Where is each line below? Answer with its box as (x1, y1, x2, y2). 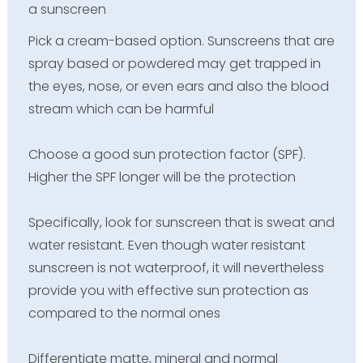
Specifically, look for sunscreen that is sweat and (28, 213, 335, 233)
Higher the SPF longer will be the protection (28, 168, 296, 187)
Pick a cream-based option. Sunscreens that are (28, 32, 335, 51)
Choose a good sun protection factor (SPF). (28, 145, 305, 164)
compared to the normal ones (28, 304, 220, 323)
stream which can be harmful (28, 100, 214, 119)
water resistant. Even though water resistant (28, 236, 305, 255)
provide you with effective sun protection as (28, 281, 309, 301)
